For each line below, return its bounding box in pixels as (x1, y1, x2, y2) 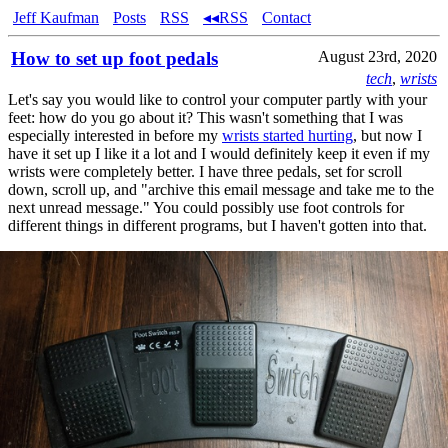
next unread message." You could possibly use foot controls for (8, 199, 404, 216)
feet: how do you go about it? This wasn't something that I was (8, 109, 403, 126)
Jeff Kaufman (13, 9, 99, 26)
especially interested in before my (8, 127, 222, 144)
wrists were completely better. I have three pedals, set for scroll (8, 163, 402, 180)
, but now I (353, 127, 422, 144)
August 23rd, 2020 (318, 48, 437, 65)
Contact (262, 9, 311, 26)
